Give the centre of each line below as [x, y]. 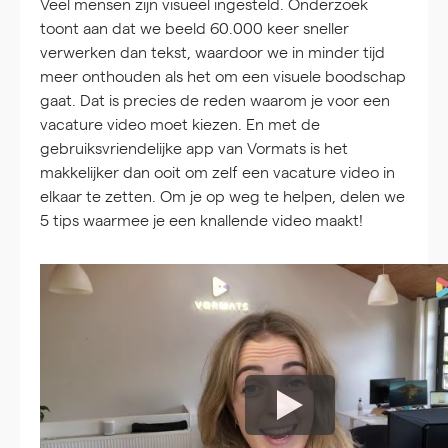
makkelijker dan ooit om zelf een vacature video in [217, 171]
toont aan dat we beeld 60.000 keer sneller [194, 27]
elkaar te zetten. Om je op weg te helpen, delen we [222, 195]
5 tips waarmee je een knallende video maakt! [201, 219]
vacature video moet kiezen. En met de [180, 123]
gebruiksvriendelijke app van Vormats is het [194, 147]
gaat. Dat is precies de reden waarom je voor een [215, 99]
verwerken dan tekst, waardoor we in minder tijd [212, 51]
